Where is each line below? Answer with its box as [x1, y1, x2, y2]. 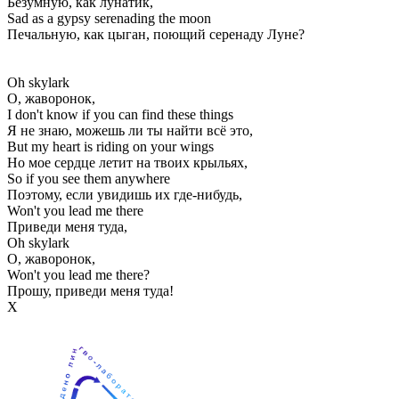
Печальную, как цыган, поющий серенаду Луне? [7, 26, 305, 42]
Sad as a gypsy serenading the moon [7, 10, 211, 26]
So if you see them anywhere [7, 170, 170, 186]
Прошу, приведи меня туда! [7, 282, 174, 298]
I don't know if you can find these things [7, 106, 233, 122]
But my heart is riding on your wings [7, 138, 214, 154]
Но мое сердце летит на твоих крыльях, [7, 154, 248, 170]
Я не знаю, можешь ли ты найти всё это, [7, 122, 253, 138]
